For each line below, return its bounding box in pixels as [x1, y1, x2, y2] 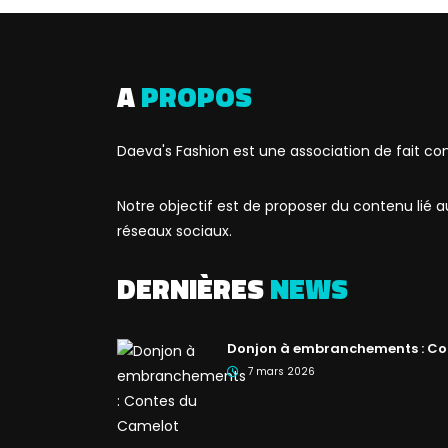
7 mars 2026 [247, 364, 315, 378]
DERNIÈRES [117, 266, 270, 310]
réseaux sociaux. [117, 220, 232, 241]
